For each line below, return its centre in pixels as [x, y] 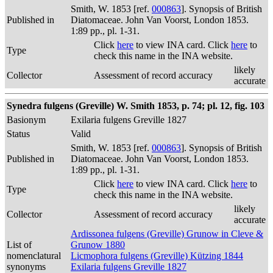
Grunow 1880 [98, 245]
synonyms [26, 267]
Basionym [26, 120]
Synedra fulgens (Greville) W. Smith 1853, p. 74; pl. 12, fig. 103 [136, 106]
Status [18, 134]
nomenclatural [34, 256]
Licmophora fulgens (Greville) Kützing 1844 [157, 256]
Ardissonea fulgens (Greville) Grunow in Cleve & [167, 234]
